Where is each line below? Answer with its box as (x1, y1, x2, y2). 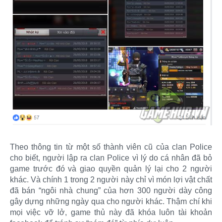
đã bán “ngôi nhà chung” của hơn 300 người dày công (10, 186, 212, 195)
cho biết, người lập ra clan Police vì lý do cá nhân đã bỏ (10, 154, 212, 163)
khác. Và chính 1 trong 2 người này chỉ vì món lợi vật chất (10, 175, 212, 184)
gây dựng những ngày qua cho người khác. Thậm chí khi (10, 197, 212, 206)
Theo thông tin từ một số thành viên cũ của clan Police (10, 143, 212, 152)
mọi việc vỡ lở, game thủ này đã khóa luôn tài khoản (10, 208, 212, 217)
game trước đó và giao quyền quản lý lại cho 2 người (10, 165, 212, 173)
